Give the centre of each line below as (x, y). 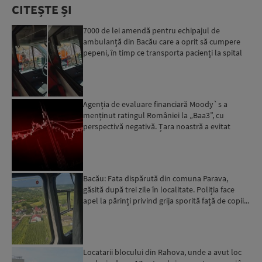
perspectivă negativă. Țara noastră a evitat (157, 127)
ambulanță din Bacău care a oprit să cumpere (162, 41)
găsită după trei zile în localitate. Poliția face (159, 189)
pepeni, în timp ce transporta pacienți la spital (163, 52)
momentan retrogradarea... (131, 138)
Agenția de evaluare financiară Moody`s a (156, 104)
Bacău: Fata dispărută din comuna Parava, (156, 178)
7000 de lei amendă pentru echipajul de (152, 30)
